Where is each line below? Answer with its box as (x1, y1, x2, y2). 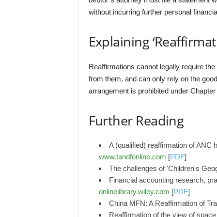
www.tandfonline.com (98, 153, 166, 161)
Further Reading (88, 111, 184, 129)
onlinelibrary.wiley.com (98, 187, 170, 196)
